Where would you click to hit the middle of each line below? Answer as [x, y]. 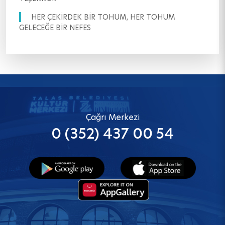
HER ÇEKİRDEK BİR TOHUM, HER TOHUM [103, 17]
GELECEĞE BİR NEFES [55, 28]
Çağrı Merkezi [113, 118]
